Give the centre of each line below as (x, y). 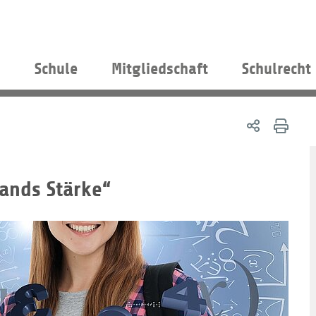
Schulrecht (276, 69)
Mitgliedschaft (160, 69)
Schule (56, 69)
